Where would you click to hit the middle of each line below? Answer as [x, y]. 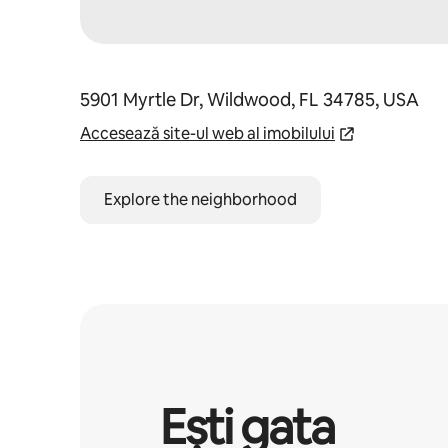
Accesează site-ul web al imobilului [207, 133]
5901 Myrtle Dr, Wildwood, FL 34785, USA [249, 99]
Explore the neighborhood [200, 199]
